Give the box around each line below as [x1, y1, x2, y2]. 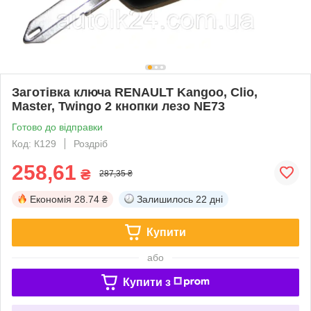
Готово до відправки [12, 121, 103, 133]
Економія [30, 193, 72, 205]
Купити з [122, 276, 171, 288]
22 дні [196, 193, 223, 205]
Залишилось [137, 193, 193, 205]
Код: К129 [12, 137, 56, 149]
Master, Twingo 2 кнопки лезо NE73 [12, 99, 225, 113]
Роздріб [74, 137, 108, 149]
